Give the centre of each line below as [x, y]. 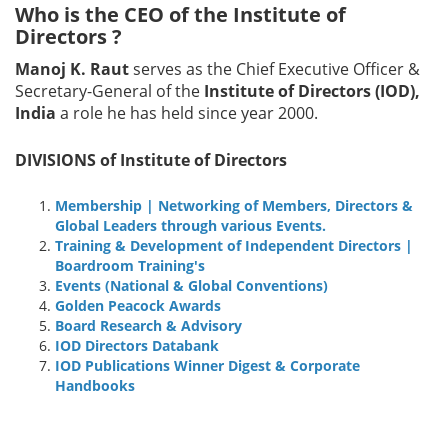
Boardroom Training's [130, 266]
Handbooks [95, 386]
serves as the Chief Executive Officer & [274, 69]
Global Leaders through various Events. [190, 226]
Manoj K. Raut [72, 69]
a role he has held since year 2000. [187, 113]
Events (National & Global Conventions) [191, 286]
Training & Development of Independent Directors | [234, 246]
